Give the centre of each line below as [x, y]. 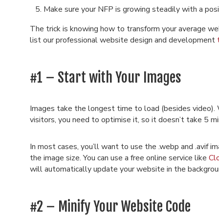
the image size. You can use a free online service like [119, 158]
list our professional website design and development [123, 40]
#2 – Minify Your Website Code [110, 207]
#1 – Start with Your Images [105, 77]
